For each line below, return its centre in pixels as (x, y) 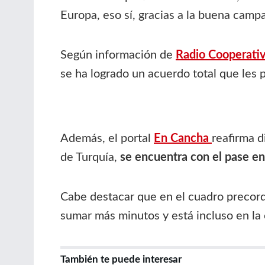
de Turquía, (90, 157)
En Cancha (183, 138)
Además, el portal (107, 138)
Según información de (118, 55)
